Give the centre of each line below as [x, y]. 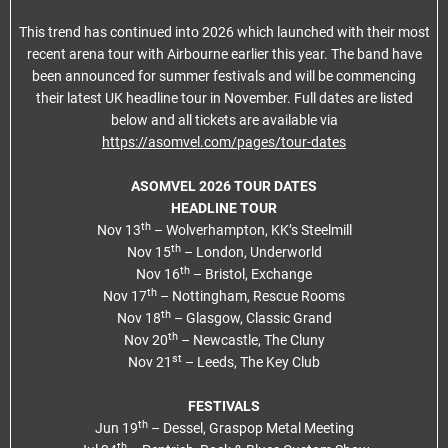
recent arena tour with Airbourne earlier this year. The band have [224, 54]
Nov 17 [125, 296]
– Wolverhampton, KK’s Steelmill [251, 230]
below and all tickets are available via [224, 120]
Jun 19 [116, 428]
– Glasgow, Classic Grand [251, 318]
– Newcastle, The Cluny [251, 340]
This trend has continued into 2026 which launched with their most [224, 32]
